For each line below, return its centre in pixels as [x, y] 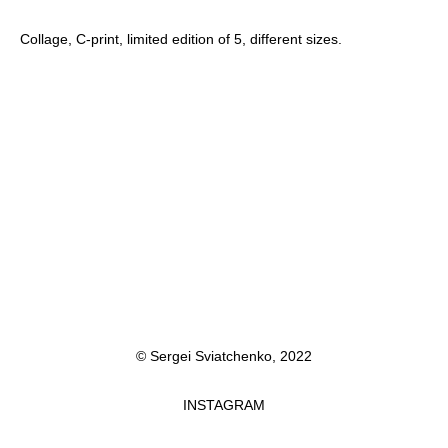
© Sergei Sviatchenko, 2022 [224, 355]
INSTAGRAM [224, 404]
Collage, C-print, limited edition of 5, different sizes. [180, 38]
